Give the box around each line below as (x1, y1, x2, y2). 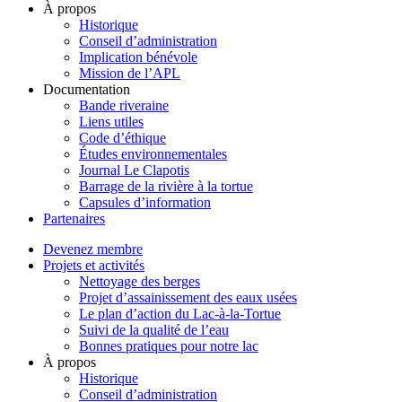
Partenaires (43, 210, 105, 226)
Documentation (43, 81, 130, 97)
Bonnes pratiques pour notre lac (79, 337, 258, 354)
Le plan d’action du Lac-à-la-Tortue (79, 305, 281, 321)
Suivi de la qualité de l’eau (79, 321, 229, 337)
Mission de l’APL (79, 65, 180, 81)
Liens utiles (79, 113, 144, 129)
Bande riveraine (79, 97, 169, 113)
